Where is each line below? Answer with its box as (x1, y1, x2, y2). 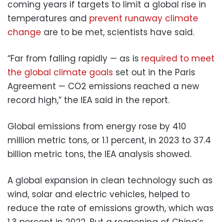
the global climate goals (7, 66, 113, 78)
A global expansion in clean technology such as (7, 174, 213, 186)
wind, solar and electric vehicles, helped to (7, 188, 190, 200)
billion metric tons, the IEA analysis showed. (7, 148, 191, 160)
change (7, 26, 41, 38)
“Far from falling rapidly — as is (7, 52, 141, 64)
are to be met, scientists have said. (41, 26, 194, 38)
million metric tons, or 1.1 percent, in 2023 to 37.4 (7, 134, 211, 146)
